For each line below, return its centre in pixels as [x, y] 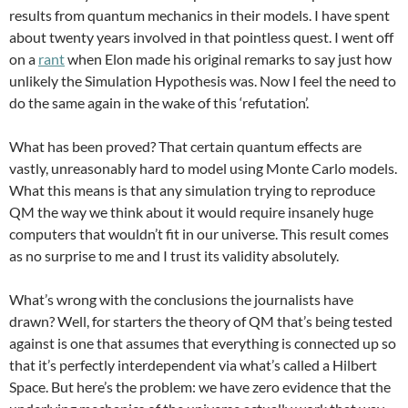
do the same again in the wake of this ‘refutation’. [159, 102]
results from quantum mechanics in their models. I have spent [199, 15]
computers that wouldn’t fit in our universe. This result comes [199, 234]
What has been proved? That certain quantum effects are [185, 146]
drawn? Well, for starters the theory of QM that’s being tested [201, 321]
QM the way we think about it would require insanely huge [191, 212]
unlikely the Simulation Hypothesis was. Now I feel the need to [203, 81]
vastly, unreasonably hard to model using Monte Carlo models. [203, 168]
